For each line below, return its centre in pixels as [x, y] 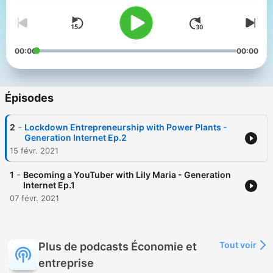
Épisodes [29, 98]
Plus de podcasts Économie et [118, 247]
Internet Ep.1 [49, 185]
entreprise [66, 263]
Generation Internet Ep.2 [76, 138]
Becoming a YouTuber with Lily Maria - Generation [127, 175]
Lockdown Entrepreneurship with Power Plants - [126, 127]
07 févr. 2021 [34, 198]
